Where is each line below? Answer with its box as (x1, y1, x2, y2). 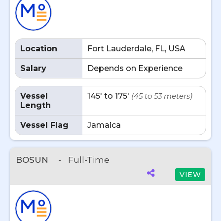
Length (20, 101, 51, 110)
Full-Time (68, 155, 110, 165)
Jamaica (87, 120, 121, 130)
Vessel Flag (20, 120, 69, 130)
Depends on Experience (87, 64, 183, 73)
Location (20, 44, 57, 53)
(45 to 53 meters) (131, 91, 192, 101)
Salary (20, 64, 46, 73)
